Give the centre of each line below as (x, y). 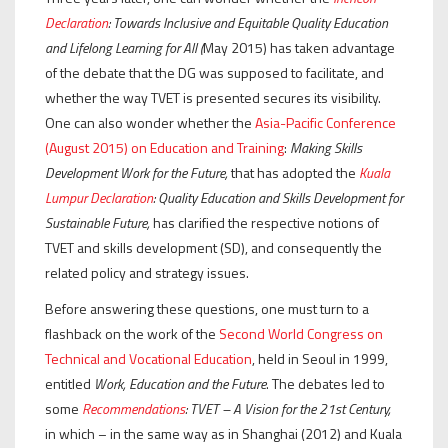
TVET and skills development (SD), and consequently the (213, 247)
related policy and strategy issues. (147, 272)
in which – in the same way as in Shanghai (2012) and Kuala (223, 433)
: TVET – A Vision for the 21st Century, (288, 408)
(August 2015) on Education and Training (164, 147)
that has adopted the (293, 172)
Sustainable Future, (97, 222)
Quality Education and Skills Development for (280, 197)
